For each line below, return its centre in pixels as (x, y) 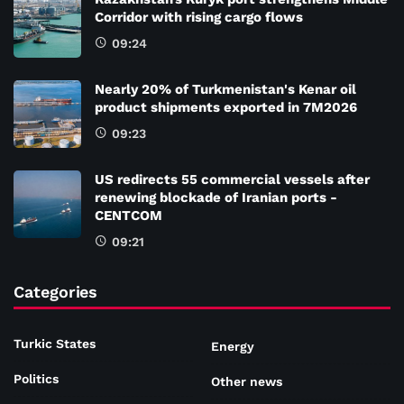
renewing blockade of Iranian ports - (216, 197)
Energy (233, 347)
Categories (56, 291)
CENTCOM (129, 215)
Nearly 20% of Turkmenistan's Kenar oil (225, 89)
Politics (36, 378)
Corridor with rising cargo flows (199, 17)
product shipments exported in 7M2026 (226, 107)
